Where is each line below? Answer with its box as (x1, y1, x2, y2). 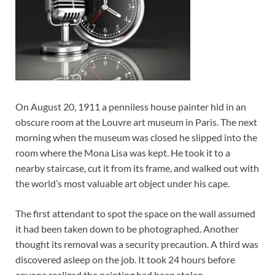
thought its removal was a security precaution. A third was (15, 238, 258, 250)
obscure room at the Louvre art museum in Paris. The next (15, 116, 257, 128)
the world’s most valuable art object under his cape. (15, 177, 230, 190)
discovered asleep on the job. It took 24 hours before (15, 254, 235, 266)
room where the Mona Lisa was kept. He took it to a (15, 147, 230, 159)
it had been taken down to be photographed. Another (15, 223, 239, 235)
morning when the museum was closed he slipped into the (15, 131, 257, 144)
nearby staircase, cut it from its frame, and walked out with (15, 162, 259, 174)
